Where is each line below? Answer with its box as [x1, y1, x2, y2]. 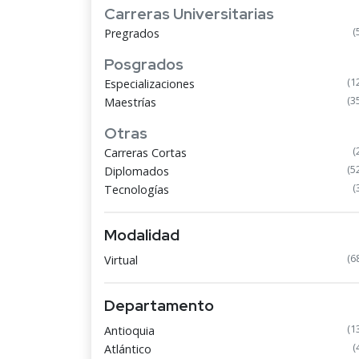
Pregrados [104, 26, 159, 41]
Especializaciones [104, 76, 195, 91]
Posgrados [104, 54, 184, 75]
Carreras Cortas [104, 145, 187, 160]
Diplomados [104, 163, 169, 179]
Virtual [104, 252, 138, 268]
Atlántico [104, 341, 151, 357]
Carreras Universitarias [104, 3, 274, 24]
